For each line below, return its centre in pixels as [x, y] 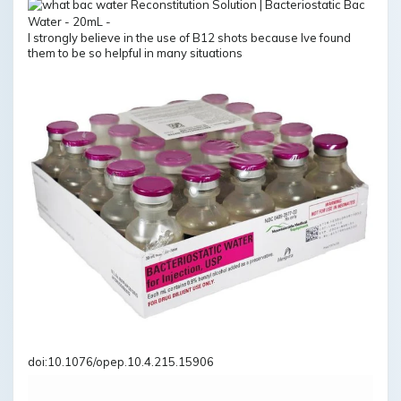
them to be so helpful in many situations [135, 52]
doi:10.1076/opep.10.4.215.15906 [121, 361]
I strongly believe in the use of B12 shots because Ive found [189, 37]
